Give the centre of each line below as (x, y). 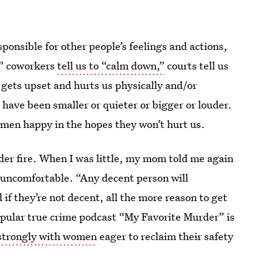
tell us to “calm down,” (111, 66)
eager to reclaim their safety (165, 236)
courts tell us (197, 66)
